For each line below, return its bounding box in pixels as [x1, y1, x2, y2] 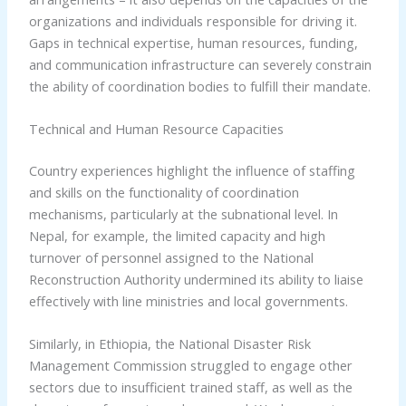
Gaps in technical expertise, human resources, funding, [28, 33, 358, 52]
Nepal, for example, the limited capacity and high [28, 226, 325, 245]
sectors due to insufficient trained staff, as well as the [28, 378, 353, 397]
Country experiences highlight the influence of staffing [28, 160, 355, 179]
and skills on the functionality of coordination [28, 182, 299, 201]
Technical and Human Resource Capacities [28, 119, 284, 138]
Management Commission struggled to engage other [28, 356, 353, 375]
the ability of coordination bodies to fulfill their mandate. [28, 76, 371, 95]
